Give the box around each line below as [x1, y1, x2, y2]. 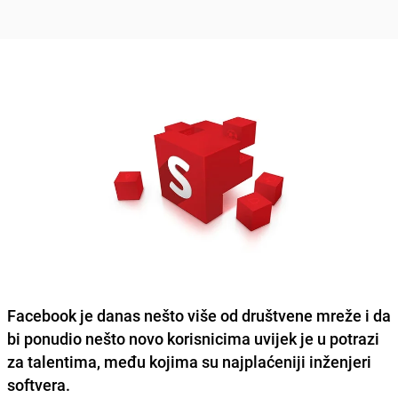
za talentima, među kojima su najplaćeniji [7, 350, 309, 372]
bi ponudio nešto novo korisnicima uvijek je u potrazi [7, 327, 379, 349]
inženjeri [309, 350, 371, 372]
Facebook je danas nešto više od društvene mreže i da [7, 304, 391, 326]
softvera [7, 373, 66, 395]
